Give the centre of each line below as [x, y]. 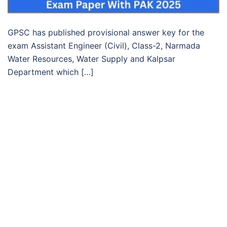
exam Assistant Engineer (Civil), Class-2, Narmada [104, 45]
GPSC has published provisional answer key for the [106, 32]
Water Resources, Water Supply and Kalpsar [91, 59]
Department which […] [51, 72]
